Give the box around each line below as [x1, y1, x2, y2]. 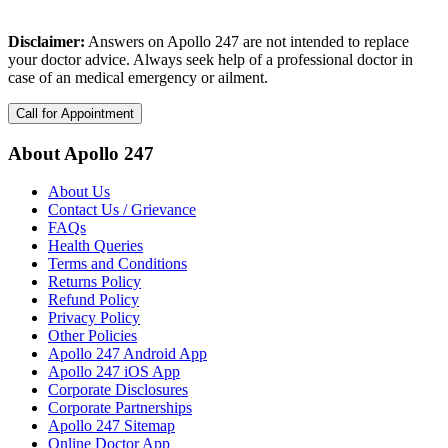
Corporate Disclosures [48, 381, 188, 399]
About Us [48, 183, 110, 201]
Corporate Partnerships [48, 399, 192, 417]
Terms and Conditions [48, 255, 187, 273]
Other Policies [48, 327, 137, 345]
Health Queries [48, 237, 143, 255]
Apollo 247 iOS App [48, 363, 180, 381]
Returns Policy [48, 273, 141, 291]
